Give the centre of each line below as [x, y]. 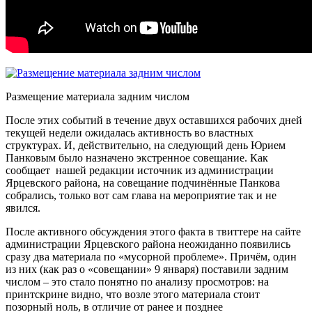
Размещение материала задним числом [97, 96]
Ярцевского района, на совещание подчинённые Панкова [143, 182]
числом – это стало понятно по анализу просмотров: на [137, 281]
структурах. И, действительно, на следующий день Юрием [146, 145]
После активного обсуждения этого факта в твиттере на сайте [153, 231]
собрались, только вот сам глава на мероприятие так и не [141, 195]
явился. [23, 208]
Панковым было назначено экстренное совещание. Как [137, 157]
